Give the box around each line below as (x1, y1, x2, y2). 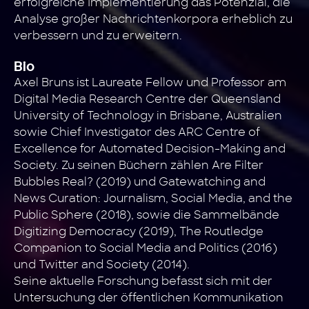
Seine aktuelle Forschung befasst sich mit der (14, 275, 272, 287)
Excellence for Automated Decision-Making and (14, 143, 286, 154)
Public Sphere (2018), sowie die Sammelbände (14, 209, 279, 221)
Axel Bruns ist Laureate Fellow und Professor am (14, 77, 286, 88)
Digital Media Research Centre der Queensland (14, 93, 281, 105)
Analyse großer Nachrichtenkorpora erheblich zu (14, 13, 292, 25)
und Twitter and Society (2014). (14, 259, 190, 270)
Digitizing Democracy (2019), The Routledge (14, 226, 263, 237)
